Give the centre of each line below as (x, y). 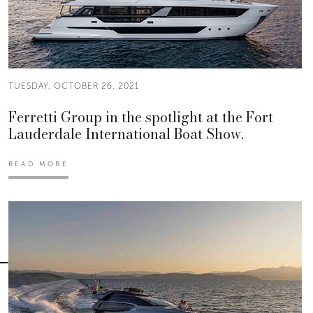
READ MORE (38, 164)
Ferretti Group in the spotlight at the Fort (141, 117)
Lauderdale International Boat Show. (126, 133)
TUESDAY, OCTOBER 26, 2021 (74, 86)
